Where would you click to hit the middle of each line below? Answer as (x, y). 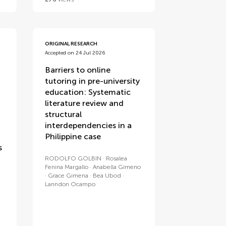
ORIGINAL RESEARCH (71, 44)
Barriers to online (78, 70)
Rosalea (117, 158)
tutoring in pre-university (93, 81)
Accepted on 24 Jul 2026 (75, 53)
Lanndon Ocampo (70, 184)
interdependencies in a (89, 125)
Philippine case (73, 136)
